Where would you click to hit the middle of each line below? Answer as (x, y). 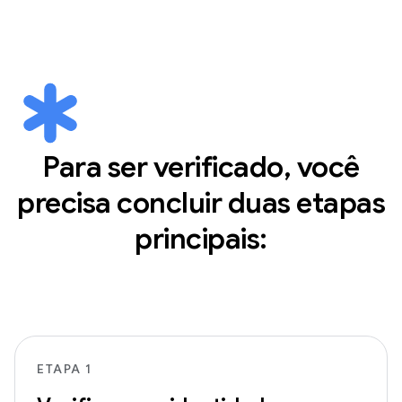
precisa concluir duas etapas (201, 202)
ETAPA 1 (65, 368)
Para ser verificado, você (201, 166)
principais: (201, 238)
